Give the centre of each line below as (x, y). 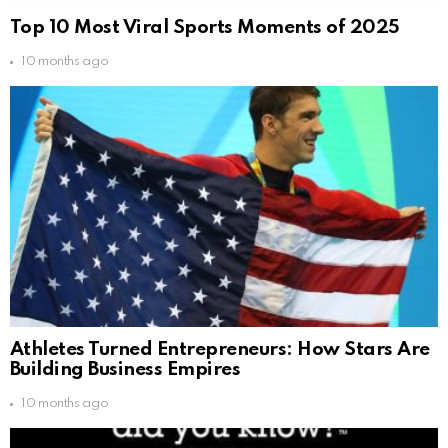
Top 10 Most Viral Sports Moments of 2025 (205, 28)
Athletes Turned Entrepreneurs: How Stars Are (220, 350)
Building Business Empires (125, 370)
